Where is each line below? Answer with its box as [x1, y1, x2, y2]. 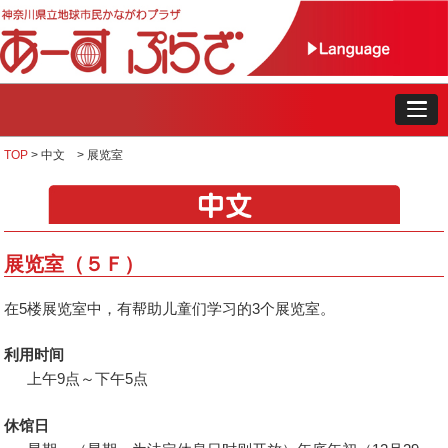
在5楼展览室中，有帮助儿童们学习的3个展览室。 [4, 299, 336, 317]
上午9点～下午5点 [26, 370, 148, 388]
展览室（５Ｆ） [4, 252, 145, 275]
